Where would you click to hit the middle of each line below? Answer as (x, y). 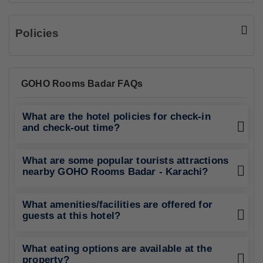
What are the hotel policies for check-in (117, 117)
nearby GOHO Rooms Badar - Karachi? (115, 172)
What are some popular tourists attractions (126, 161)
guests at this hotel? (72, 216)
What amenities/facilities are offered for (118, 205)
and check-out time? (71, 128)
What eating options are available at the (117, 249)
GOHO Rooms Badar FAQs (82, 84)
